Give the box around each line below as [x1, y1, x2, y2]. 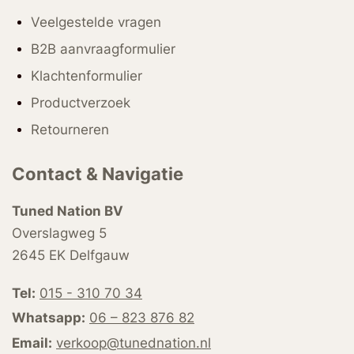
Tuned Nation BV [12, 202, 123, 219]
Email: [12, 334, 52, 351]
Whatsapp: [12, 309, 85, 326]
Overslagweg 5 [12, 224, 107, 241]
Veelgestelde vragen [30, 13, 161, 30]
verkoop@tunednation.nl [56, 334, 211, 351]
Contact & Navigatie [12, 164, 183, 185]
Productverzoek [30, 94, 130, 111]
